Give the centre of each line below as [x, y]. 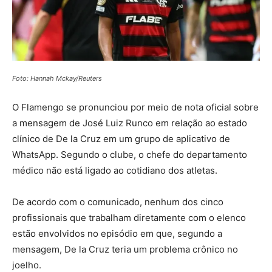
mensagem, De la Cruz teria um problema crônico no [125, 249]
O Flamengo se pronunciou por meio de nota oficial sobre [135, 107]
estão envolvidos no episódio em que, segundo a [117, 233]
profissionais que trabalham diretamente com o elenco [129, 217]
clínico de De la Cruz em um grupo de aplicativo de [121, 138]
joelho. [27, 265]
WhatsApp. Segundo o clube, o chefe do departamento [130, 154]
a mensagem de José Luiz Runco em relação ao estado [130, 123]
